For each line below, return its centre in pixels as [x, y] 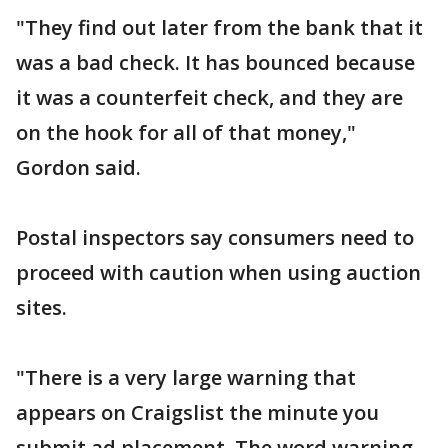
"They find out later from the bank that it [219, 27]
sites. [41, 307]
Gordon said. [78, 167]
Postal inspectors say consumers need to [215, 237]
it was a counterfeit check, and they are [209, 97]
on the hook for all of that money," [186, 132]
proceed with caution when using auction [218, 272]
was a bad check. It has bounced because [215, 62]
